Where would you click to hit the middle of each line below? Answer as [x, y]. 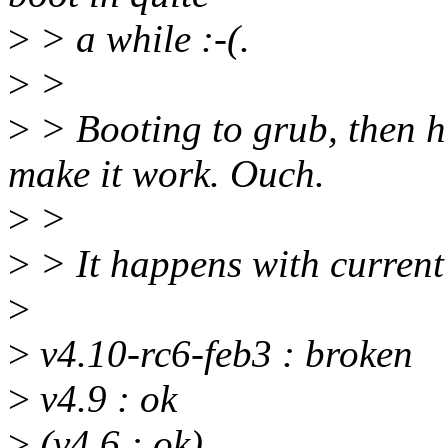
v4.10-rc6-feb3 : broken [221, 354]
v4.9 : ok [103, 399]
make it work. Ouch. [166, 174]
